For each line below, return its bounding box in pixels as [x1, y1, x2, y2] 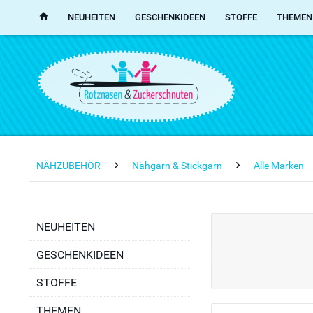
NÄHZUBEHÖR [36, 160, 101, 171]
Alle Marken [254, 160, 304, 171]
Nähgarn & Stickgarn [132, 160, 222, 171]
